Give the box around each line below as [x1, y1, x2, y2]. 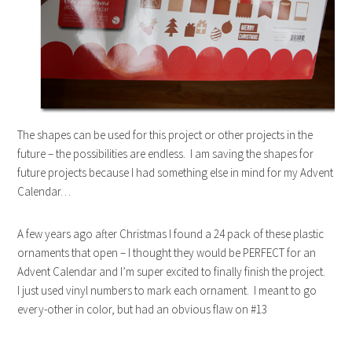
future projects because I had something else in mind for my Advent [17, 165, 334, 181]
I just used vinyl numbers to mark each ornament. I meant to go [17, 283, 317, 299]
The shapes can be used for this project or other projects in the [17, 127, 313, 143]
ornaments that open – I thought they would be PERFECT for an [17, 245, 317, 261]
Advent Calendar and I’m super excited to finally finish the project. [17, 264, 331, 280]
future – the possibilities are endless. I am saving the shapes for [17, 146, 314, 162]
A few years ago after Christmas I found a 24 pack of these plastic [17, 226, 324, 242]
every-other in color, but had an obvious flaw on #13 [17, 302, 268, 317]
